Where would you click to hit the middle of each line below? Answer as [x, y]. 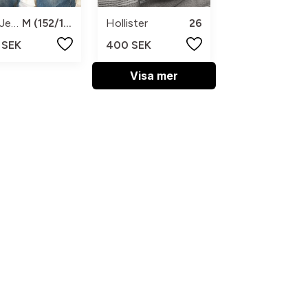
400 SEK [129, 45]
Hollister [127, 23]
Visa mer [154, 76]
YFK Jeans [15, 23]
